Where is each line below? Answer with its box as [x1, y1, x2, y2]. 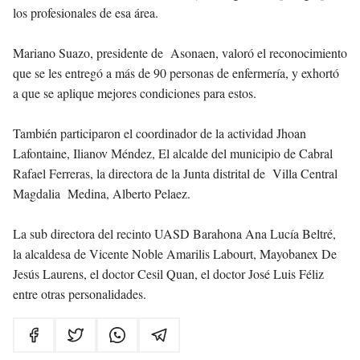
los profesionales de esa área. [13, 4, 158, 22]
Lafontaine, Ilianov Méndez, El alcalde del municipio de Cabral [13, 145, 333, 162]
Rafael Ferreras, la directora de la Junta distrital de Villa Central [13, 165, 337, 182]
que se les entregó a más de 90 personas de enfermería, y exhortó [13, 64, 339, 82]
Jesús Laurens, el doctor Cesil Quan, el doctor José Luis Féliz [13, 265, 324, 283]
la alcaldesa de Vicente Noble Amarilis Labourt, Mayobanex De [13, 245, 337, 263]
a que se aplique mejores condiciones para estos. [13, 84, 256, 102]
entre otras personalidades [13, 285, 143, 303]
